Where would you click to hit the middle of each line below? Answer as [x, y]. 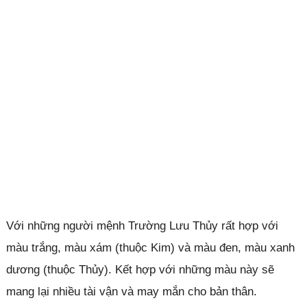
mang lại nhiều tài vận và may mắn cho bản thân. [131, 291]
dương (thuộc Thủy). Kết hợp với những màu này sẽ [140, 269]
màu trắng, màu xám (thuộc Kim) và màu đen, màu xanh [150, 247]
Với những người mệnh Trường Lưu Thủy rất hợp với [142, 225]
